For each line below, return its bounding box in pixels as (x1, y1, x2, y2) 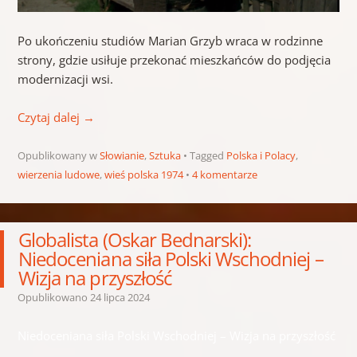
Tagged (189, 147, 226, 163)
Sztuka (148, 147, 181, 163)
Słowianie (99, 147, 144, 163)
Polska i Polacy (226, 147, 296, 163)
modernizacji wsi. (17, 70, 113, 87)
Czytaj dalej (17, 108, 83, 125)
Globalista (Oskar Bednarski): (18, 226, 252, 253)
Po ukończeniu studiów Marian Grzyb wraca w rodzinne (17, 32, 323, 49)
